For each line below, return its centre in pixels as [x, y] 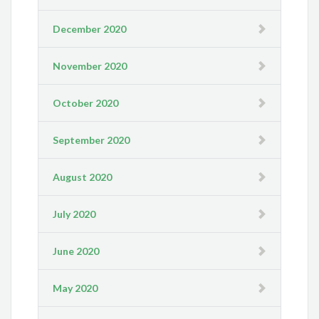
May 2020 [75, 288]
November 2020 [90, 66]
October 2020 [86, 103]
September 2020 [91, 140]
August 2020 [83, 177]
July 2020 [74, 214]
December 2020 [90, 29]
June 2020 [76, 251]
